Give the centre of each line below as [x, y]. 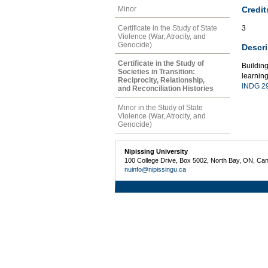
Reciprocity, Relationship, [161, 80]
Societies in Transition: [156, 72]
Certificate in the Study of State [167, 28]
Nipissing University [156, 152]
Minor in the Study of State [160, 108]
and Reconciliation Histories [166, 89]
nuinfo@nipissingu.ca [156, 170]
